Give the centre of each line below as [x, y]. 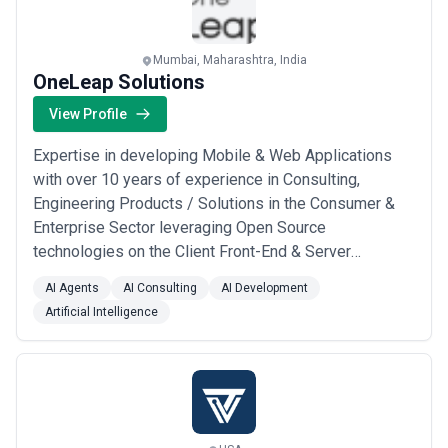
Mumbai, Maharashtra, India [230, 60]
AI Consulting [160, 288]
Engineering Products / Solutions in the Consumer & [214, 203]
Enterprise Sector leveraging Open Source [179, 227]
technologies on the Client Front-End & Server [192, 251]
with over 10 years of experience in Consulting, [196, 179]
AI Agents [72, 288]
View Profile [88, 114]
